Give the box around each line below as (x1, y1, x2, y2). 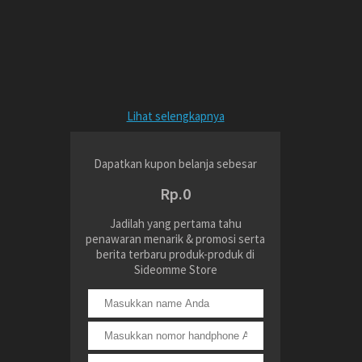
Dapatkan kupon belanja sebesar (94, 156, 257, 172)
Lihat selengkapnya (126, 108, 225, 124)
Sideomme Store (133, 262, 217, 278)
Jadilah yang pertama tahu (109, 216, 242, 232)
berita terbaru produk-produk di (96, 246, 255, 263)
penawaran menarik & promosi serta (86, 231, 265, 247)
